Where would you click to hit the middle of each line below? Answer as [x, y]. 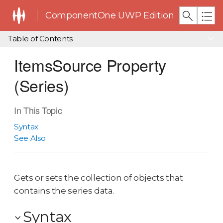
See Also [30, 138]
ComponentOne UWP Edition [110, 15]
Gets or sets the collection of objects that [99, 177]
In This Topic [38, 110]
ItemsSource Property [90, 65]
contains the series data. [64, 190]
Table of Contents [40, 39]
